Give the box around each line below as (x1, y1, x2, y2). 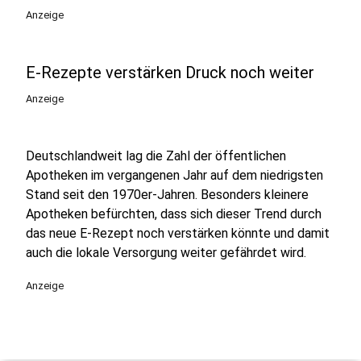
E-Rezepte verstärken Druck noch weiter (26, 63, 314, 82)
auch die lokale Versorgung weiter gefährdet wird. (26, 245, 306, 260)
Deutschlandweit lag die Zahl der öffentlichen (26, 148, 286, 164)
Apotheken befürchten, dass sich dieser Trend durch (26, 206, 322, 222)
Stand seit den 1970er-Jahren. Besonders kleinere (26, 187, 309, 202)
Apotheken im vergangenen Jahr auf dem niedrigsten (26, 168, 323, 183)
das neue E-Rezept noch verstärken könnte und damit (26, 226, 330, 241)
